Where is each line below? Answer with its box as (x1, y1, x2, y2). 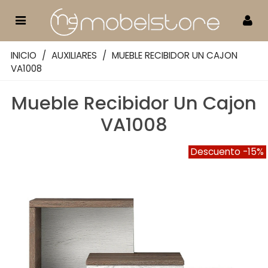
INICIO (11, 48, 36, 62)
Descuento (191, 145, 243, 158)
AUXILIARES (51, 48, 97, 62)
